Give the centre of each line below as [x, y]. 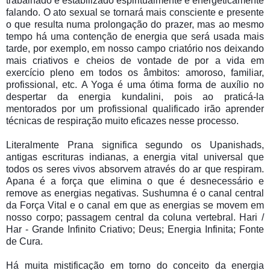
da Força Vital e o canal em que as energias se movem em [135, 206]
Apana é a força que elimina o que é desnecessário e [135, 181]
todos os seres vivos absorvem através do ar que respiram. [135, 169]
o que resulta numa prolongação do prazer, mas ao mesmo [135, 25]
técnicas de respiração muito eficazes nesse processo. [124, 121]
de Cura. [26, 242]
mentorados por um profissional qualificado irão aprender [135, 109]
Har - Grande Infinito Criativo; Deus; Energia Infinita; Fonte [135, 230]
